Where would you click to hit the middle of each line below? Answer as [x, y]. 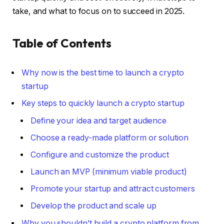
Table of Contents [62, 43]
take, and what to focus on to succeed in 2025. [99, 11]
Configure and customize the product [100, 155]
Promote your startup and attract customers [113, 189]
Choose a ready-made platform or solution [109, 138]
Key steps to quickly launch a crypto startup [103, 103]
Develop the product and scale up [93, 206]
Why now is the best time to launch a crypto [103, 73]
